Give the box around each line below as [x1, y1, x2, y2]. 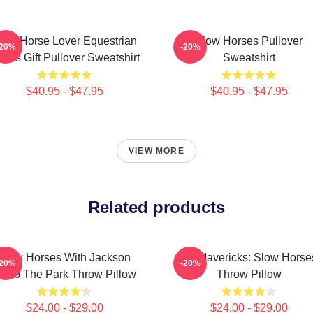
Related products [88, 198, 225, 217]
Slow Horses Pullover [195, 35, 303, 47]
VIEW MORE [129, 146, 184, 156]
